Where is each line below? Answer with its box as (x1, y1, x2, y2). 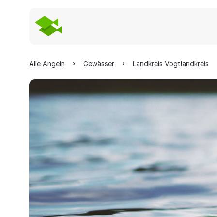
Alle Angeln (29, 60, 65, 68)
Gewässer (83, 60, 114, 68)
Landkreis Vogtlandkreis (133, 60, 209, 68)
